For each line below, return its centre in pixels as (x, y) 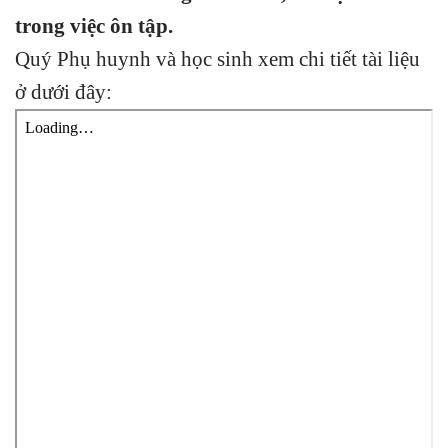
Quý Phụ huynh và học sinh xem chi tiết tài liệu (217, 58)
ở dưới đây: (66, 91)
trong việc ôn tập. (94, 25)
